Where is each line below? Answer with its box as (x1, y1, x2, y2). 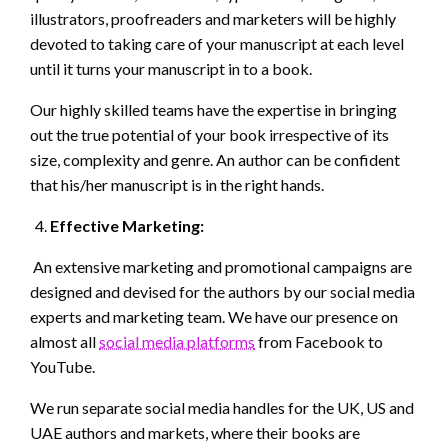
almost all (30, 332, 99, 352)
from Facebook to (255, 332, 383, 352)
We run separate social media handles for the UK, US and (30, 398, 414, 418)
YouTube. (30, 357, 95, 377)
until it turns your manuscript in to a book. (30, 59, 312, 79)
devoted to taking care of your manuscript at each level (30, 34, 404, 54)
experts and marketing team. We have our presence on (30, 307, 398, 327)
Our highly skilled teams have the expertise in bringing (30, 100, 397, 120)
